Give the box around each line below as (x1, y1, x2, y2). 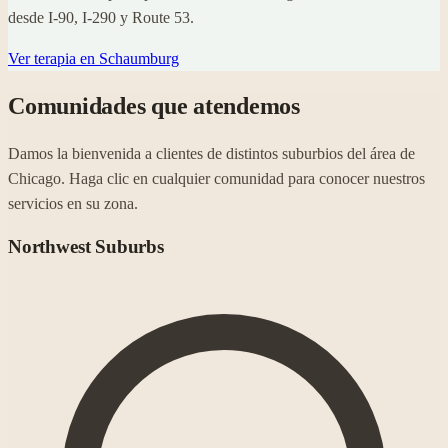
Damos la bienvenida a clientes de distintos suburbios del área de (8, 145, 415, 163)
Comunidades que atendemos (8, 92, 300, 119)
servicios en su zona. (8, 195, 138, 213)
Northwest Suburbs (8, 236, 164, 258)
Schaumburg (99, 49, 179, 67)
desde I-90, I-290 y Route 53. (8, 8, 194, 26)
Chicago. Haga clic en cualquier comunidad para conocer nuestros (8, 170, 425, 188)
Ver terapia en (8, 49, 99, 67)
